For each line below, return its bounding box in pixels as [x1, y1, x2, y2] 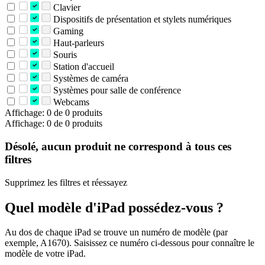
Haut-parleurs [50, 38, 104, 49]
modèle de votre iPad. [5, 248, 86, 259]
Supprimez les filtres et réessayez [5, 177, 127, 188]
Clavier [50, 2, 80, 13]
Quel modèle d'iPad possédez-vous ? [5, 199, 224, 215]
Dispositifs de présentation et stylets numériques [50, 14, 231, 25]
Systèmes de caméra [50, 73, 128, 84]
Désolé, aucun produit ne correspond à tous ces [5, 140, 231, 153]
